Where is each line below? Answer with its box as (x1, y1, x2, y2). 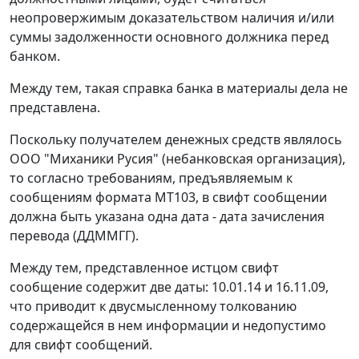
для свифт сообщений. (10, 336, 152, 354)
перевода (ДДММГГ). (10, 227, 139, 245)
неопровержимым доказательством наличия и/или (10, 9, 334, 27)
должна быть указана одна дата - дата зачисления (10, 208, 325, 226)
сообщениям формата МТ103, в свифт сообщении (10, 188, 327, 207)
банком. (10, 47, 60, 66)
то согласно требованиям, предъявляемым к (10, 169, 292, 188)
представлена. (10, 99, 100, 117)
